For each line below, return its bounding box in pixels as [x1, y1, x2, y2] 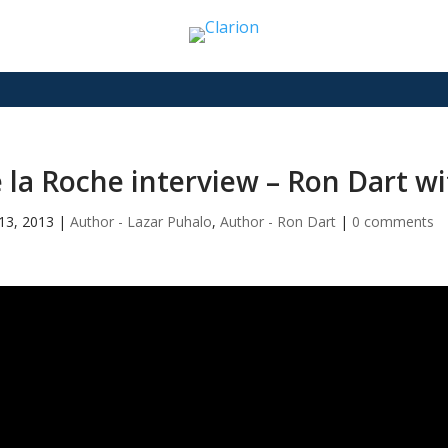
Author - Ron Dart [219, 212, 336, 232]
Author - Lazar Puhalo [69, 212, 212, 232]
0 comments [351, 212, 434, 232]
